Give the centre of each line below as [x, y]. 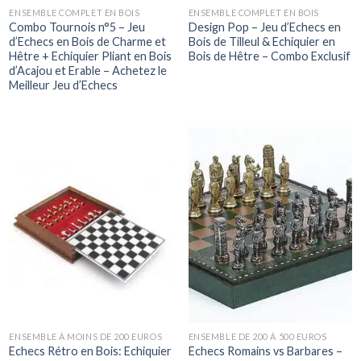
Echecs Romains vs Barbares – [265, 351]
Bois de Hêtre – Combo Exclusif [269, 56]
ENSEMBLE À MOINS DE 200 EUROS [86, 337]
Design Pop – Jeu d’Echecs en [264, 27]
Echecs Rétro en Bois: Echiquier [91, 351]
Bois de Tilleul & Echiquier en [261, 42]
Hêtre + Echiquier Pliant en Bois [91, 56]
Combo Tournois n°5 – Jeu [77, 27]
